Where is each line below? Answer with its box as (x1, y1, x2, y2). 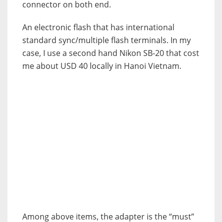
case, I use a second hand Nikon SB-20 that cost (22, 47, 199, 58)
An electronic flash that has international (22, 21, 174, 33)
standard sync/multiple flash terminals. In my (22, 34, 191, 46)
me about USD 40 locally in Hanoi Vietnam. (22, 60, 181, 71)
